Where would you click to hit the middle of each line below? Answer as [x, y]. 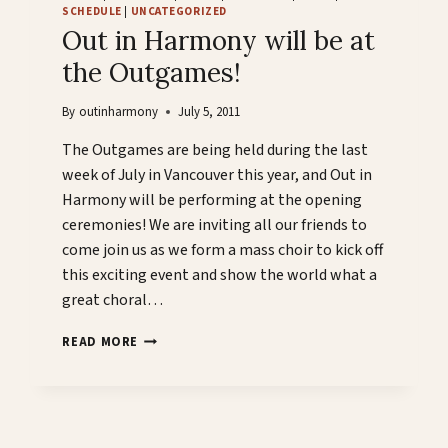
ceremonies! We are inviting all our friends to [215, 225]
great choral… [113, 300]
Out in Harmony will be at [219, 41]
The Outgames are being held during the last [215, 150]
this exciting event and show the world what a [220, 275]
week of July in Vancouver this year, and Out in [217, 175]
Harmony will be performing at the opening [212, 200]
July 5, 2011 [208, 112]
